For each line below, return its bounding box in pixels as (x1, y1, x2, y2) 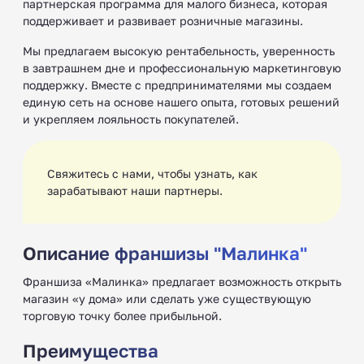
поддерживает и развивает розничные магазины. (23, 13, 303, 28)
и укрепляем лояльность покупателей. (23, 111, 239, 126)
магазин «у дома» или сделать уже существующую (23, 291, 311, 305)
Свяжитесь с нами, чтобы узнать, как (47, 166, 258, 180)
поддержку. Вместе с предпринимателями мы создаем (23, 77, 331, 92)
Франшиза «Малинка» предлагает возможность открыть (23, 274, 341, 288)
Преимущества (23, 339, 158, 362)
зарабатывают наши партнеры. (47, 183, 223, 197)
